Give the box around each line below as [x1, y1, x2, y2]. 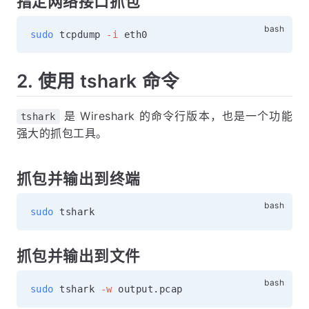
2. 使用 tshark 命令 [17, 70, 179, 92]
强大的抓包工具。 [17, 126, 108, 140]
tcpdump [53, 29, 107, 41]
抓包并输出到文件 [17, 246, 141, 265]
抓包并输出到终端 [17, 169, 141, 188]
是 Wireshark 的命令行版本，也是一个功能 [59, 108, 292, 123]
